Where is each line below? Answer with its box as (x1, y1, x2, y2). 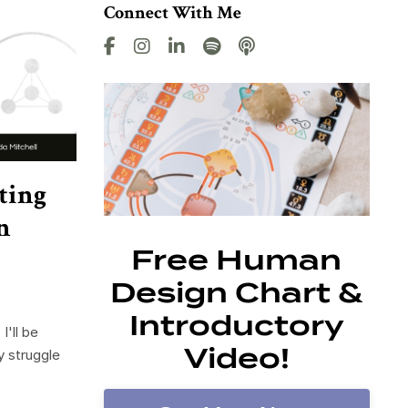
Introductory (128, 309, 344, 342)
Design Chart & (110, 276, 363, 310)
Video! (183, 342, 290, 375)
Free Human (131, 243, 342, 277)
